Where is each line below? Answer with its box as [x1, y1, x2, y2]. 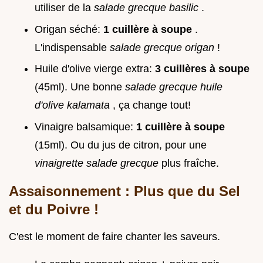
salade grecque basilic [94, 1, 201, 14]
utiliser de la [35, 1, 94, 14]
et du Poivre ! [9, 201, 99, 217]
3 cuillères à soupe [155, 63, 249, 75]
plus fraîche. [161, 157, 219, 169]
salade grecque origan [110, 41, 217, 53]
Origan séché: [35, 23, 103, 35]
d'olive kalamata [35, 99, 113, 112]
